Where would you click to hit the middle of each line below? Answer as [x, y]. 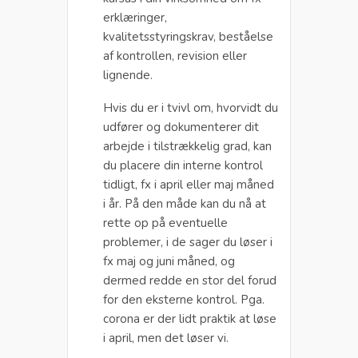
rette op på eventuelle [165, 223]
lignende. [128, 75]
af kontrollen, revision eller [175, 56]
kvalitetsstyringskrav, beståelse [188, 36]
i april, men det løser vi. [166, 338]
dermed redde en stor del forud [190, 280]
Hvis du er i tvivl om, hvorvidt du [191, 107]
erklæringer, [135, 17]
